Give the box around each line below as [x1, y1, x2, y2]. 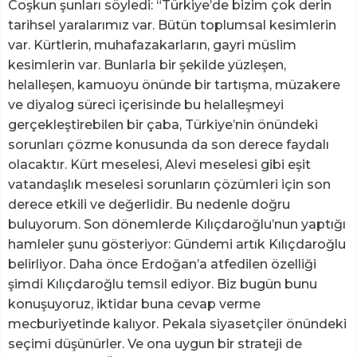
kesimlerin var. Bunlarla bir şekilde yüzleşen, [8, 57, 286, 73]
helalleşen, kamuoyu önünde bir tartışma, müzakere [8, 77, 340, 93]
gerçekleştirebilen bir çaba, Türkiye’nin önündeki [8, 117, 318, 133]
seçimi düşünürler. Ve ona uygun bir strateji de [8, 336, 302, 352]
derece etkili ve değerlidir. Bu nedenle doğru [8, 197, 290, 213]
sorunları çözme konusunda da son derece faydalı [8, 137, 329, 153]
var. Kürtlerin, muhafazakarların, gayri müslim [8, 37, 296, 53]
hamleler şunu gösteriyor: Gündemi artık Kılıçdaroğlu [8, 237, 346, 253]
